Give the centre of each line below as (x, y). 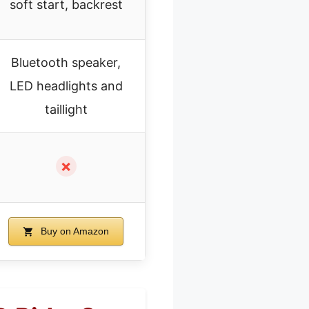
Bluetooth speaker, (66, 62)
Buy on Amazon (73, 231)
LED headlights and (66, 86)
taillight (66, 109)
